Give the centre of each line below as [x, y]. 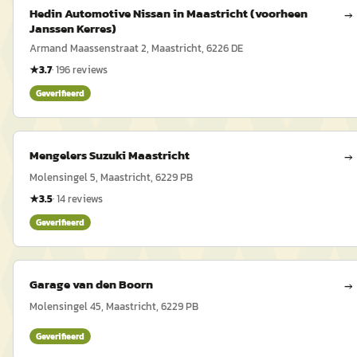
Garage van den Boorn [91, 284]
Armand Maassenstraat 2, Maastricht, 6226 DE [136, 48]
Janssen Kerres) [73, 28]
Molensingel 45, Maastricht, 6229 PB [114, 306]
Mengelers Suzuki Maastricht [110, 155]
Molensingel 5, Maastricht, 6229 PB [111, 177]
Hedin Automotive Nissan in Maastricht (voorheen [169, 13]
